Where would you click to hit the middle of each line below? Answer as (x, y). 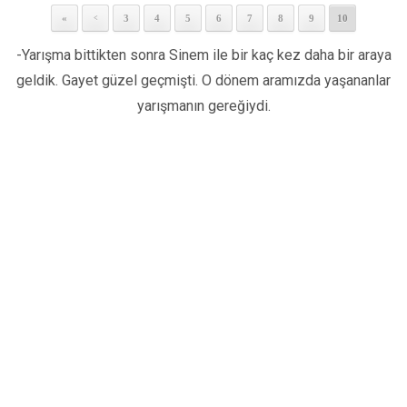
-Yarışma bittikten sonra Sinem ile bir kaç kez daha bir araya (203, 55)
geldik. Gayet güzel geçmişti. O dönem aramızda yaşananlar (203, 81)
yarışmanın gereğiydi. (203, 106)
